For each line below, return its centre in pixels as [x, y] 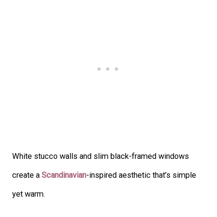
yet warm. [29, 194]
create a [27, 175]
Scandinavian [64, 175]
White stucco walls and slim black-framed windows [101, 156]
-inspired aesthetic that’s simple [141, 175]
